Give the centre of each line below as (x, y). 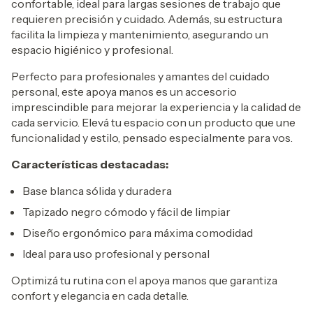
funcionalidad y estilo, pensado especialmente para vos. (152, 138)
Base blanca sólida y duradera (97, 191)
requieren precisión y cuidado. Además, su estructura (147, 19)
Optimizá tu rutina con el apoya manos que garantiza (144, 280)
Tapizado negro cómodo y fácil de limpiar (126, 212)
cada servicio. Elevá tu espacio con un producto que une (153, 122)
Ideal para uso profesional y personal (116, 254)
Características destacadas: (90, 164)
